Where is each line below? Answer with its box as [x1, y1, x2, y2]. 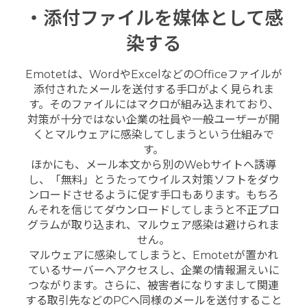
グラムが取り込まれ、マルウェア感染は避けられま [27, 218, 280, 232]
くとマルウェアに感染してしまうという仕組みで [33, 127, 274, 141]
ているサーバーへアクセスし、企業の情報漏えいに [27, 263, 280, 277]
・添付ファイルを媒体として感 [24, 6, 283, 29]
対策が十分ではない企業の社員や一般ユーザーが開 [27, 112, 280, 126]
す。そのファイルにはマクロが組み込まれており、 [28, 97, 279, 111]
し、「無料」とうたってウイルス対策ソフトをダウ [27, 173, 280, 186]
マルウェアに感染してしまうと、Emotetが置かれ [29, 248, 278, 262]
